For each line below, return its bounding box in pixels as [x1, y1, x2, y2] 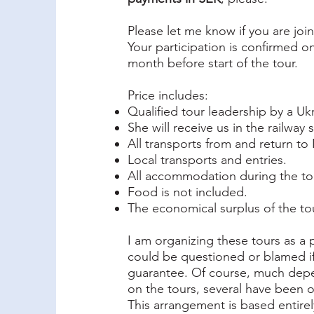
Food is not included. [128, 184, 247, 200]
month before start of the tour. [128, 55, 298, 71]
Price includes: [128, 88, 208, 103]
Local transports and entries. [128, 152, 287, 168]
